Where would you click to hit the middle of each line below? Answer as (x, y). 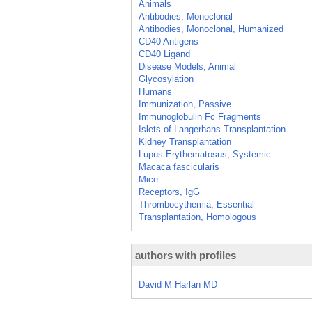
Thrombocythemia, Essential (196, 204)
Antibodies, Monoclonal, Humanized (211, 29)
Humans (155, 92)
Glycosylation (166, 79)
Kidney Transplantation (185, 142)
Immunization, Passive (185, 104)
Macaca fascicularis (179, 167)
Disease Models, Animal (187, 67)
